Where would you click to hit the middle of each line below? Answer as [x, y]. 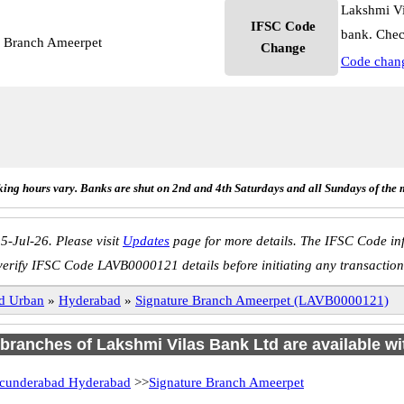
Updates [146, 241]
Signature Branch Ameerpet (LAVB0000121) [262, 300]
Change [283, 48]
